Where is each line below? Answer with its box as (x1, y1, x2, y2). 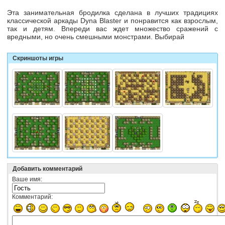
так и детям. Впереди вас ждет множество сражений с (7, 24, 218, 33)
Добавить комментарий (13, 165, 82, 172)
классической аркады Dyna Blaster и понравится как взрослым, (7, 16, 218, 25)
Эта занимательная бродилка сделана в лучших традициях (7, 8, 218, 17)
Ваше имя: (12, 175, 42, 183)
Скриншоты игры (13, 54, 63, 62)
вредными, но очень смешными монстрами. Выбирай (7, 32, 184, 41)
